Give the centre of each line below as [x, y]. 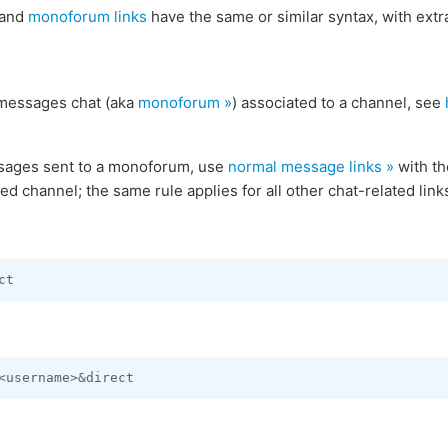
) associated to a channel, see [338, 102]
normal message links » [311, 166]
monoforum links [87, 16]
